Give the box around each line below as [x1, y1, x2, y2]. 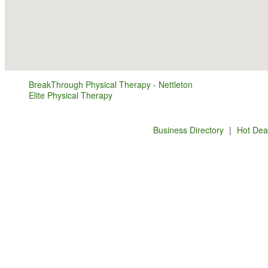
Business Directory [153, 124, 224, 136]
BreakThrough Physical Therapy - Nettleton [29, 78, 193, 91]
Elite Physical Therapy [29, 89, 112, 102]
